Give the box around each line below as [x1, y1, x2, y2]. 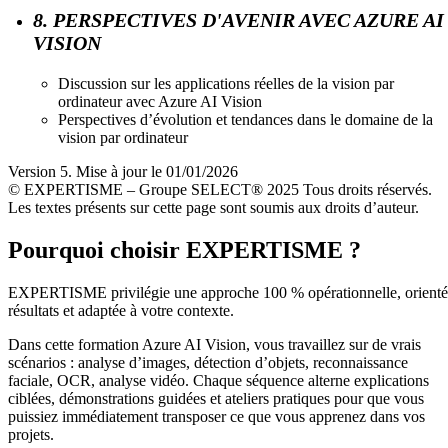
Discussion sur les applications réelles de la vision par [58, 74, 394, 92]
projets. [8, 425, 54, 443]
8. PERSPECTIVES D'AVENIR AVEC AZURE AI [33, 8, 444, 31]
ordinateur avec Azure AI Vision [58, 92, 262, 110]
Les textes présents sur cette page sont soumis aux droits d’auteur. [8, 198, 419, 216]
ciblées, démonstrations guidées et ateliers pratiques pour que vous [8, 389, 424, 407]
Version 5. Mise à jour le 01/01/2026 [8, 162, 238, 180]
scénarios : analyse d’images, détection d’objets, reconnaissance [8, 353, 408, 371]
